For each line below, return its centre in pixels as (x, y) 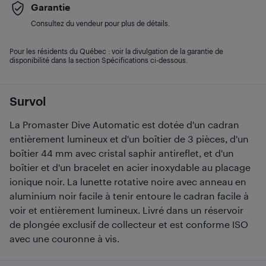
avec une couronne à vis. (64, 238)
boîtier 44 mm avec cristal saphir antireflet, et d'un (122, 153)
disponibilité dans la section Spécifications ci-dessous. (99, 60)
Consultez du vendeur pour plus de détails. (100, 23)
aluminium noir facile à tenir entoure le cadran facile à (129, 195)
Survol (28, 101)
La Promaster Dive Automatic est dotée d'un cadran (124, 124)
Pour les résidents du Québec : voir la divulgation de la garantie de (116, 51)
